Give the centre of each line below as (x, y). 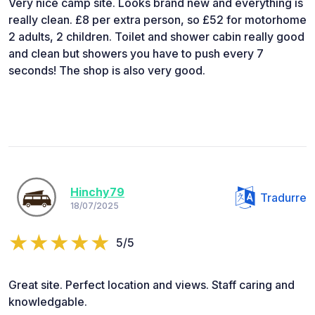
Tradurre (283, 197)
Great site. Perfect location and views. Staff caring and (152, 284)
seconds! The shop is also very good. (107, 70)
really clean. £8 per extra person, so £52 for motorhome (157, 19)
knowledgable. (48, 301)
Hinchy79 (97, 192)
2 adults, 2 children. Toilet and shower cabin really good (156, 36)
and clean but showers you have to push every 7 (136, 53)
